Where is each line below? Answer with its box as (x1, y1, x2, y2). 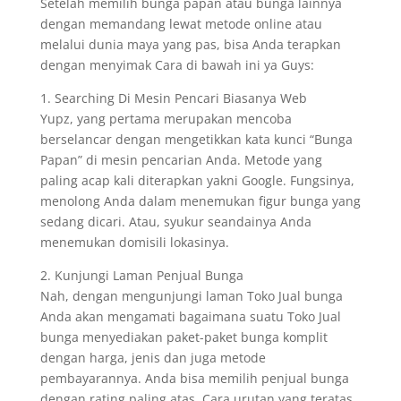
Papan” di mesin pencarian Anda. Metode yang (39, 151, 322, 168)
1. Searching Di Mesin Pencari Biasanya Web (39, 90, 307, 107)
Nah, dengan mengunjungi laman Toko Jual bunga (39, 287, 343, 304)
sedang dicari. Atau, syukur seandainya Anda (39, 213, 311, 230)
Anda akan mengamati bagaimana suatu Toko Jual (39, 308, 341, 325)
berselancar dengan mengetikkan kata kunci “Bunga (39, 131, 353, 148)
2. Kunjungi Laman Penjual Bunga (39, 267, 243, 284)
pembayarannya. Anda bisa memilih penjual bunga (39, 370, 349, 387)
